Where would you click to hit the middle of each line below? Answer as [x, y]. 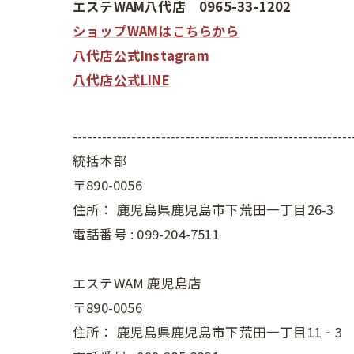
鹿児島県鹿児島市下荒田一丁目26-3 [225, 209]
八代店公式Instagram [141, 55]
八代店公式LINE [121, 79]
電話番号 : [105, 233]
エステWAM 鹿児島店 [137, 282]
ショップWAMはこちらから [156, 30]
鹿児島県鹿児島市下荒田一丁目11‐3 [230, 331]
